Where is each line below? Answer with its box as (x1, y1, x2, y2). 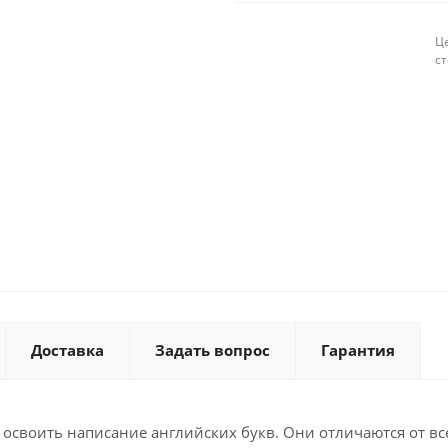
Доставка (31, 339, 104, 360)
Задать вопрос (155, 339, 270, 360)
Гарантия (321, 339, 395, 360)
